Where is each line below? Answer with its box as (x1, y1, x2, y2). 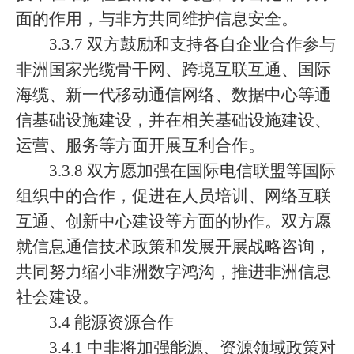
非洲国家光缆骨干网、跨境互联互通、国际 (16, 60, 331, 79)
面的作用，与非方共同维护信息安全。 (16, 9, 298, 28)
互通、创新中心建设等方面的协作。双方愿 (16, 212, 331, 231)
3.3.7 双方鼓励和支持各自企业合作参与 (49, 35, 336, 54)
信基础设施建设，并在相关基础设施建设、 (16, 111, 331, 130)
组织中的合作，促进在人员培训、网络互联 (16, 186, 331, 205)
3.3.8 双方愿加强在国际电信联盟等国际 (49, 161, 336, 180)
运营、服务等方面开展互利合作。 (16, 136, 265, 155)
